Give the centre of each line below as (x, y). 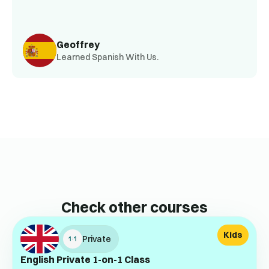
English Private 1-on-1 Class (85, 260)
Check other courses (134, 207)
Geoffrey (78, 44)
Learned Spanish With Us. (107, 57)
